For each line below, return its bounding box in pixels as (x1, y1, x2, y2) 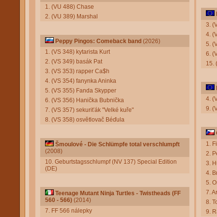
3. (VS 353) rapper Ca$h (45, 68, 109, 75)
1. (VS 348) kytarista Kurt (45, 48, 110, 55)
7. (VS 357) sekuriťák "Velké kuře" (45, 107, 134, 113)
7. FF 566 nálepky (45, 207, 92, 214)
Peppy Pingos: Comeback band (55, 38, 141, 45)
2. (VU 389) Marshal (45, 13, 98, 20)
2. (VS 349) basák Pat (45, 58, 102, 65)
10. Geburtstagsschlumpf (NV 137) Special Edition (45, 158, 177, 165)
